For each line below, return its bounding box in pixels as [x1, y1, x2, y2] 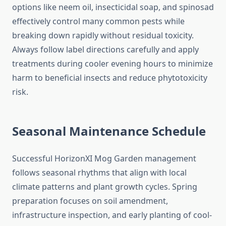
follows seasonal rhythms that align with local [12, 167, 187, 179]
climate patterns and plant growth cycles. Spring [12, 181, 197, 193]
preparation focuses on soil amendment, [12, 195, 168, 207]
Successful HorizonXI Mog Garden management [12, 153, 196, 164]
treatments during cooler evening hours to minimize [12, 58, 213, 70]
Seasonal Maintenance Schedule [12, 123, 206, 140]
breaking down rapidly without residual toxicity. [12, 30, 194, 41]
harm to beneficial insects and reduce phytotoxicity [12, 72, 207, 84]
